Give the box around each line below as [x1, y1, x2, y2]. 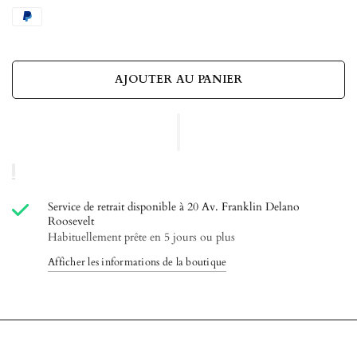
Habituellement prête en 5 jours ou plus [48, 229, 236, 245]
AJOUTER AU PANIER [114, 72, 243, 87]
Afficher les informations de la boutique [48, 255, 227, 269]
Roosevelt [48, 214, 94, 229]
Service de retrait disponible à [48, 199, 188, 214]
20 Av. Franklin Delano [187, 199, 300, 214]
